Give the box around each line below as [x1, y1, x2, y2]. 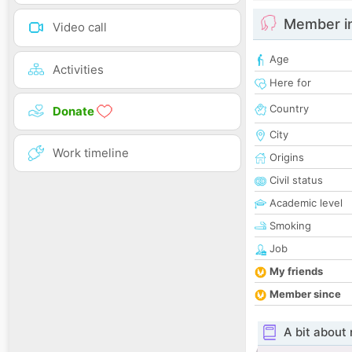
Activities [53, 61, 104, 77]
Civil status [266, 174, 323, 187]
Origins [266, 151, 304, 164]
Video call [53, 20, 107, 35]
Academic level [266, 196, 343, 210]
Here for [266, 76, 311, 90]
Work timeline [53, 145, 129, 160]
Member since [269, 288, 341, 301]
